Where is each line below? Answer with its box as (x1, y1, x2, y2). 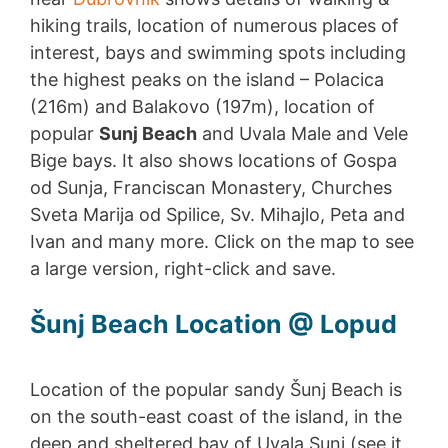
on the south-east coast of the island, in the (30, 406, 402, 428)
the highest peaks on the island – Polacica (30, 68, 384, 90)
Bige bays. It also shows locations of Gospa (30, 149, 397, 171)
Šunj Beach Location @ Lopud (30, 308, 397, 339)
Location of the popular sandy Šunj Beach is (30, 379, 402, 401)
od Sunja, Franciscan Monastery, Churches (30, 176, 392, 198)
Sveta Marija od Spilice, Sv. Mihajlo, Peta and (30, 203, 405, 225)
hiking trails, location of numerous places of (30, 14, 399, 36)
